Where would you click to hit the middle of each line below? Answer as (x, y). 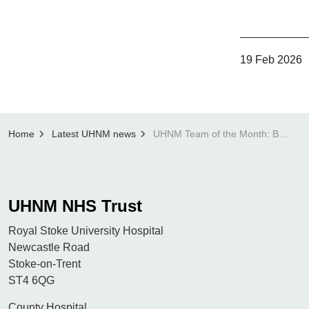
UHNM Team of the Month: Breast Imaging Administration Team (283, 134)
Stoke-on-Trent (45, 264)
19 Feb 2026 (271, 60)
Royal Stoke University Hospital (86, 231)
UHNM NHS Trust (75, 206)
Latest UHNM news (94, 134)
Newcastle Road (49, 248)
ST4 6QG (32, 281)
